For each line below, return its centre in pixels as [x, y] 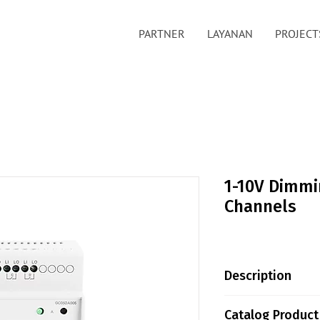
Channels [260, 206]
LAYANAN [230, 34]
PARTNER [161, 34]
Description [258, 276]
